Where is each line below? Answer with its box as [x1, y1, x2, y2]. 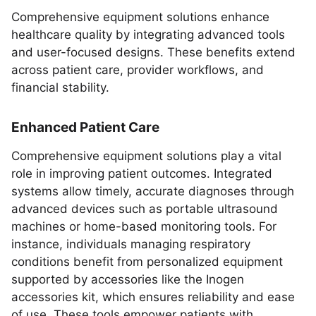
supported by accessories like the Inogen [11, 272, 244, 286]
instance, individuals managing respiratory [11, 237, 250, 251]
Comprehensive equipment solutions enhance [11, 10, 269, 24]
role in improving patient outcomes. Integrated [11, 166, 272, 181]
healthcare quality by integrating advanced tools [11, 28, 285, 42]
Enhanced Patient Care [11, 119, 159, 135]
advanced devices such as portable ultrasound [11, 202, 278, 216]
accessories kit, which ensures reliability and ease [11, 290, 295, 304]
